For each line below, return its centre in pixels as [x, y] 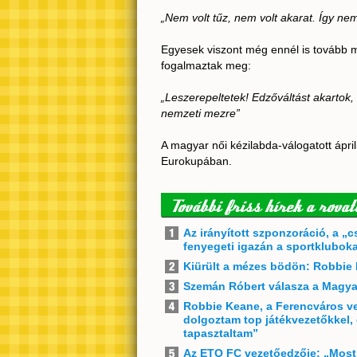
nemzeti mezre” [200, 113]
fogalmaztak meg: [206, 65]
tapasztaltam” [221, 333]
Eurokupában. [196, 161]
